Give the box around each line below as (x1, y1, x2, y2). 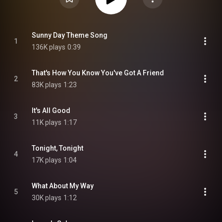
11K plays (32, 118, 61, 126)
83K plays (32, 81, 61, 89)
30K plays (32, 194, 61, 202)
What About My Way (32, 182, 94, 190)
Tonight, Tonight (32, 144, 83, 152)
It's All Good (32, 107, 70, 114)
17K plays (32, 156, 61, 164)
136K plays (32, 43, 65, 51)
